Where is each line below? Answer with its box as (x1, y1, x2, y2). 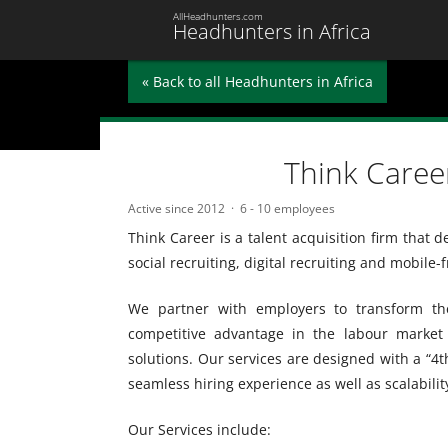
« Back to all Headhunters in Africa (142, 72, 373, 91)
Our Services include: (128, 420, 271, 439)
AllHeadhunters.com (173, 9, 263, 23)
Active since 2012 (128, 200, 225, 217)
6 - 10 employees (240, 200, 335, 217)
